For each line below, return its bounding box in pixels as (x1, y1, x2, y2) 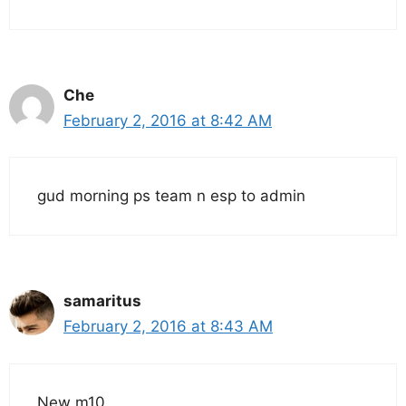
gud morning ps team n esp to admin (37, 187, 305, 205)
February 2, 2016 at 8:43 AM (63, 317, 273, 335)
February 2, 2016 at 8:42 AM (63, 111, 272, 130)
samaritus (63, 292, 141, 310)
